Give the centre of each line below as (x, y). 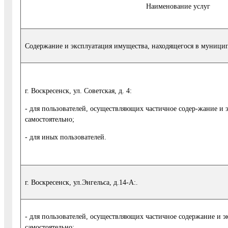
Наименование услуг (178, 6)
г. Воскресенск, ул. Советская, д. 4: (78, 90)
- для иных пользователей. (66, 137)
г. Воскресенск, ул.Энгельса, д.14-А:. (81, 182)
